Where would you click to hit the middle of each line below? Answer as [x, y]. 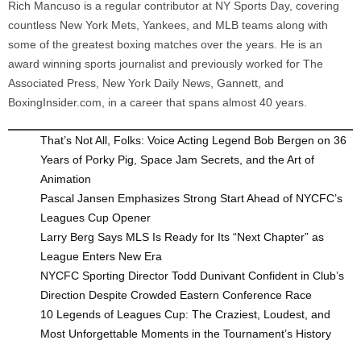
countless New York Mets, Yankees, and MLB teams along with [168, 25]
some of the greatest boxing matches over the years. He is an [165, 44]
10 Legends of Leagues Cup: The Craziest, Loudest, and [185, 314]
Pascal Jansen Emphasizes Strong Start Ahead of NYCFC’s [191, 198]
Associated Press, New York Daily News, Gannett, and [146, 83]
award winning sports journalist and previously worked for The [166, 63]
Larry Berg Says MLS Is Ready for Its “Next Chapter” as [182, 237]
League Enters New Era [101, 256]
